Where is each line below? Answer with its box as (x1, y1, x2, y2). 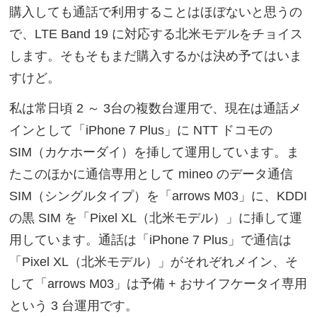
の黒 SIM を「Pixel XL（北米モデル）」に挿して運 (9, 211, 303, 226)
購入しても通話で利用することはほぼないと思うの (9, 4, 303, 19)
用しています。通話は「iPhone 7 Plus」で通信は (9, 233, 292, 248)
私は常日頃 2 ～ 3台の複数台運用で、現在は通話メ (9, 101, 302, 116)
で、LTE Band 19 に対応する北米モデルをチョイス (9, 26, 304, 41)
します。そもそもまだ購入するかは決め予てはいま (9, 48, 303, 63)
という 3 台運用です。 (9, 299, 139, 313)
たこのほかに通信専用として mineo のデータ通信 (9, 167, 294, 182)
